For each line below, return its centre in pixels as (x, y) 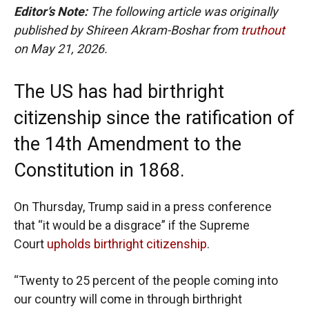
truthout (263, 30)
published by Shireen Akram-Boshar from (127, 30)
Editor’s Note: (52, 12)
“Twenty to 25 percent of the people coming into (146, 281)
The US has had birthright (119, 92)
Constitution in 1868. (99, 171)
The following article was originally (184, 12)
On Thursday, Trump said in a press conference (143, 207)
